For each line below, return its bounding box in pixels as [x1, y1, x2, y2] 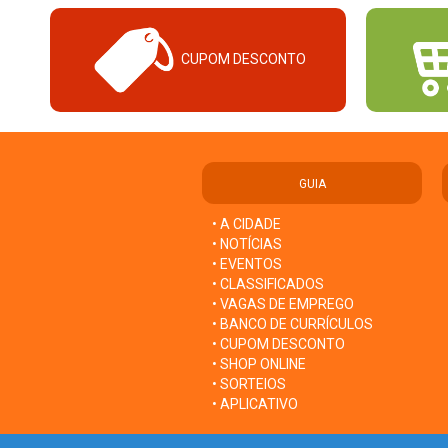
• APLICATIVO [212, 395, 298, 412]
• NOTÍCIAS [212, 235, 282, 252]
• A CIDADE [212, 215, 281, 232]
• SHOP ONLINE [212, 355, 306, 372]
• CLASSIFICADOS [212, 275, 324, 292]
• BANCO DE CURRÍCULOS [212, 315, 373, 332]
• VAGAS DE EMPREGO [212, 295, 354, 312]
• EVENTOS [212, 255, 282, 272]
